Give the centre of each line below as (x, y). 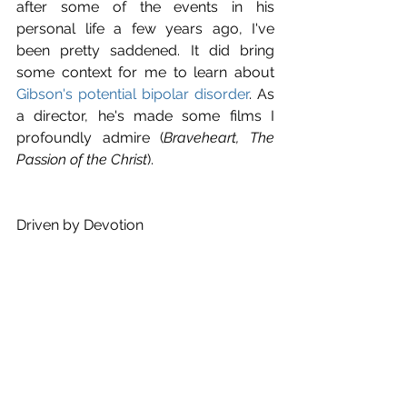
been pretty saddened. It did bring (145, 50)
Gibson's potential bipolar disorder (133, 94)
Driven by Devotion (80, 224)
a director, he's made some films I (145, 115)
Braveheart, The (219, 137)
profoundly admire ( (90, 137)
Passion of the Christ (82, 159)
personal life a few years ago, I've (145, 28)
